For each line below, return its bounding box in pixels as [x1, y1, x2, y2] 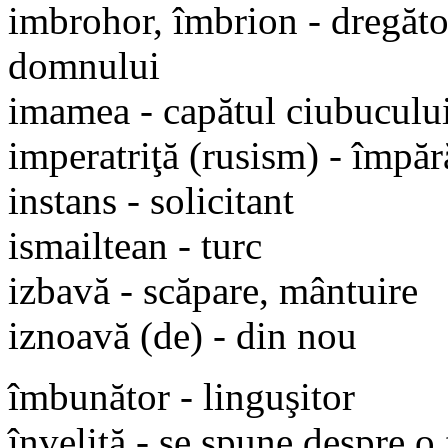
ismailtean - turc [8, 223, 262, 267]
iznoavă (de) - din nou [8, 313, 357, 357]
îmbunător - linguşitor [8, 374, 355, 418]
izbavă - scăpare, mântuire [8, 268, 418, 312]
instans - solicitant [8, 178, 294, 222]
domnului [8, 43, 160, 87]
